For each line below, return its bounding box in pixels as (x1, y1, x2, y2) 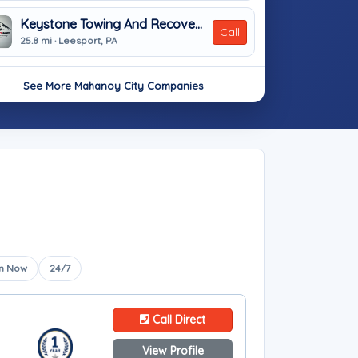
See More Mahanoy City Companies (22, 79, 203, 92)
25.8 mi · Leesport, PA (20, 34, 117, 46)
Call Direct (149, 312, 205, 327)
